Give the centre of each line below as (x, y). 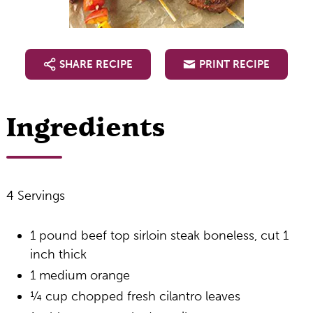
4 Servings (35, 196)
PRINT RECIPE (234, 64)
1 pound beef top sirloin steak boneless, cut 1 (159, 235)
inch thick (58, 254)
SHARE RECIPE (96, 64)
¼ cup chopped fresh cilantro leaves (135, 296)
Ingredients (86, 128)
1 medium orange (80, 275)
